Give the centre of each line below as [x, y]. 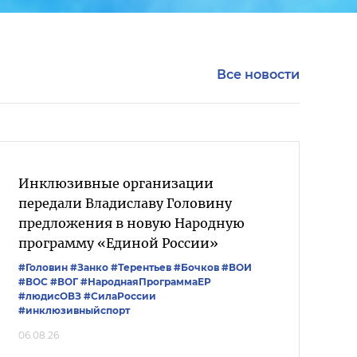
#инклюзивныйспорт [74, 310]
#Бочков [196, 267]
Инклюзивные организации [116, 183]
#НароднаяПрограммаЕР [146, 281]
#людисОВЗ [50, 296]
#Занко [89, 267]
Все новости [258, 74]
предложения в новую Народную [131, 223]
